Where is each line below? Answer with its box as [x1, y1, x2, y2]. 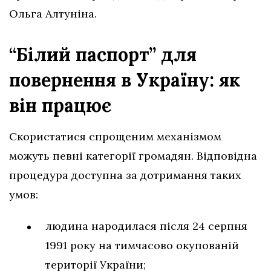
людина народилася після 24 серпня [45, 218, 247, 233]
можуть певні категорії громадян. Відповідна [9, 148, 257, 163]
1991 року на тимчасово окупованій [45, 238, 239, 252]
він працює [9, 93, 111, 117]
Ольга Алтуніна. [9, 6, 97, 21]
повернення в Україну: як [9, 68, 240, 91]
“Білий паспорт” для [9, 42, 197, 66]
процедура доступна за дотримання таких [9, 168, 241, 182]
